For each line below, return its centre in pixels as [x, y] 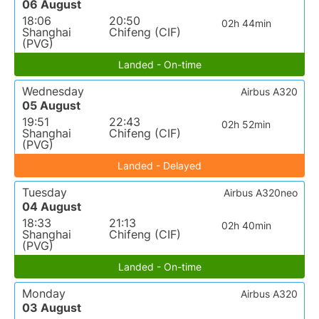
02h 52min [246, 125]
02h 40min [246, 226]
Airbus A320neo [261, 193]
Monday [44, 294]
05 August [51, 106]
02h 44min [246, 23]
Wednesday [53, 91]
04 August [52, 207]
